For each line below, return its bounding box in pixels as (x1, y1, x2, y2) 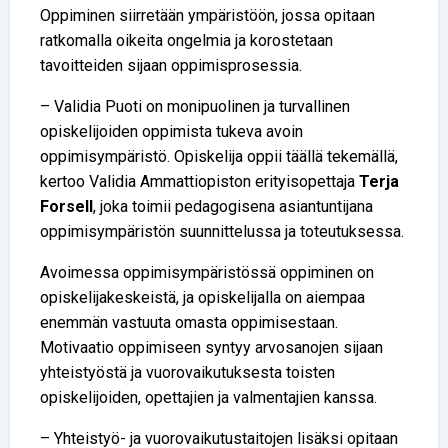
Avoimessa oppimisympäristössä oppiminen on (40, 262, 374, 282)
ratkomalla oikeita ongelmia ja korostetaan (40, 30, 333, 50)
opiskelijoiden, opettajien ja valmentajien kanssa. (40, 387, 377, 407)
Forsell (40, 196, 93, 216)
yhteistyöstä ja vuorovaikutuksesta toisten (40, 362, 335, 382)
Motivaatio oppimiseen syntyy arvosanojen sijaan (40, 337, 383, 357)
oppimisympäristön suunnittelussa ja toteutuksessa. (40, 221, 404, 241)
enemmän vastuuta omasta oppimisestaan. (40, 312, 338, 332)
